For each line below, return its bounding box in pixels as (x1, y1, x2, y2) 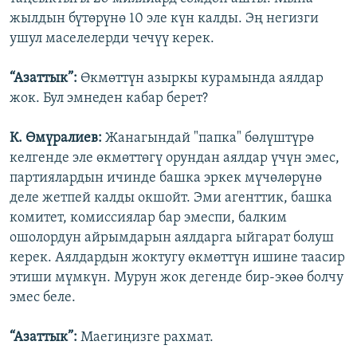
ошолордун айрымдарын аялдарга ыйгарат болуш (10, 230, 334, 246)
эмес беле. (10, 290, 76, 306)
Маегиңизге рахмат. (80, 330, 214, 346)
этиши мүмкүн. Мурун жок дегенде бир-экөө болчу (10, 270, 343, 286)
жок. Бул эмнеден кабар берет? (10, 91, 208, 107)
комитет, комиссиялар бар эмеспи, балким (10, 210, 287, 226)
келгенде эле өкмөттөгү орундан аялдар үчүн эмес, (10, 151, 339, 167)
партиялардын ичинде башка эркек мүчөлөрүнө (10, 171, 322, 186)
